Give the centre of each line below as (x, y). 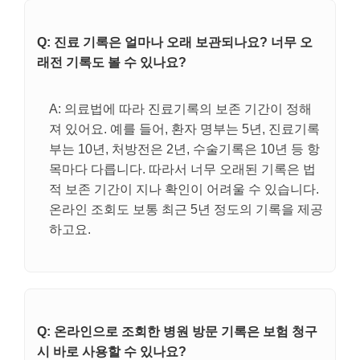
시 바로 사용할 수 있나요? (112, 351)
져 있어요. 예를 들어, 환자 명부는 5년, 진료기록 (184, 129)
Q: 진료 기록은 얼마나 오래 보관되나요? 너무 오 (175, 42)
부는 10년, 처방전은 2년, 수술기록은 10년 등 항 (184, 149)
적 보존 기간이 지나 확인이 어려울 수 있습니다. (184, 189)
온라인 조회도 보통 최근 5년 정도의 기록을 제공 (186, 209)
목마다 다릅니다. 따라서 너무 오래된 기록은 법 (182, 169)
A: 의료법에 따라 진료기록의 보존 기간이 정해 (180, 108)
